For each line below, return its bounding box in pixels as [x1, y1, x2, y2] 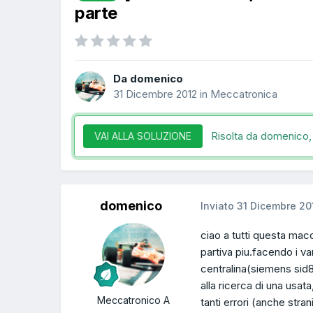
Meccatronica [210, 87, 277, 101]
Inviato [201, 200, 237, 212]
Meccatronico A [97, 294, 170, 307]
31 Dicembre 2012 [113, 87, 197, 101]
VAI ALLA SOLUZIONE [94, 130, 191, 143]
